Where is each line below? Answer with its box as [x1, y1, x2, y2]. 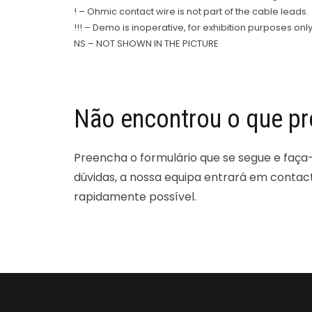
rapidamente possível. [74, 189, 196, 205]
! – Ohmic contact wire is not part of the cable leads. [74, 5, 309, 18]
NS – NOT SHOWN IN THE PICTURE [74, 37, 219, 50]
